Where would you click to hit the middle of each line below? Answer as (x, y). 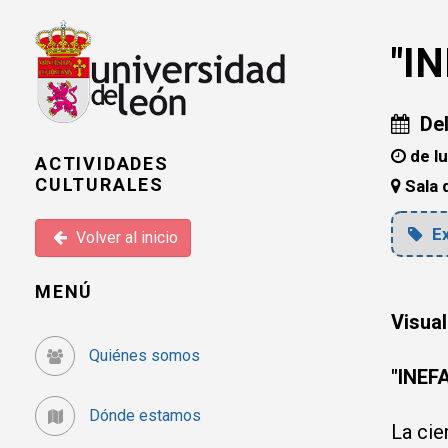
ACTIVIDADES (102, 163)
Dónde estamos (143, 415)
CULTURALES (100, 184)
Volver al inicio (125, 237)
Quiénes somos (142, 355)
